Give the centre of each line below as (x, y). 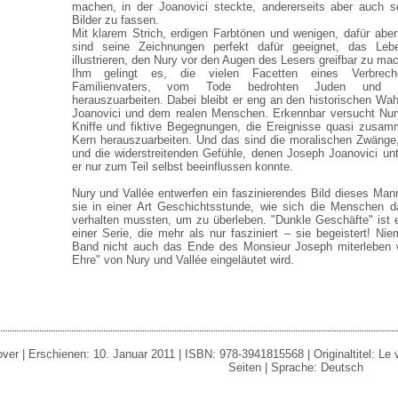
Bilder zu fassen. (115, 20)
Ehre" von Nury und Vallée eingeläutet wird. (183, 260)
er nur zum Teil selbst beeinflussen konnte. (182, 167)
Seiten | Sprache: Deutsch (296, 367)
